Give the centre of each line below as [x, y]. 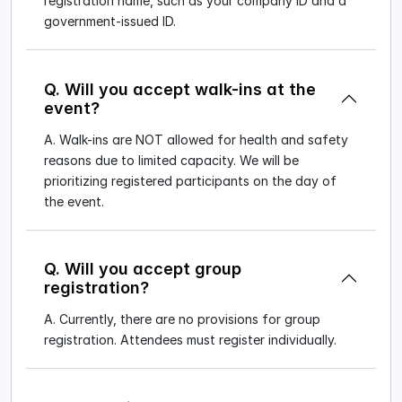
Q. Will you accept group [143, 269]
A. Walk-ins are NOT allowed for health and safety [196, 139]
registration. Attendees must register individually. [190, 340]
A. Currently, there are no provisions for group [182, 319]
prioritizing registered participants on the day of [190, 180]
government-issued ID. [110, 22]
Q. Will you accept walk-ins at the [180, 89]
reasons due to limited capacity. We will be [171, 160]
